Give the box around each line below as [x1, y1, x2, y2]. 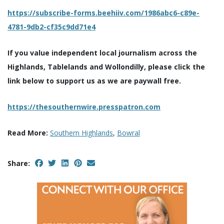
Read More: [7, 128, 48, 138]
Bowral [117, 128, 140, 138]
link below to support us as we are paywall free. [7, 76, 181, 86]
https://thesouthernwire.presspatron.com [7, 102, 160, 112]
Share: [7, 158, 30, 168]
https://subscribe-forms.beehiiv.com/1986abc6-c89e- [7, 8, 199, 18]
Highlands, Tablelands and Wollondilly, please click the [7, 62, 205, 72]
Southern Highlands [50, 128, 113, 138]
